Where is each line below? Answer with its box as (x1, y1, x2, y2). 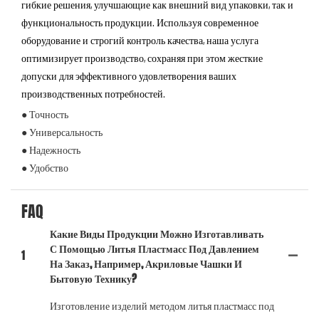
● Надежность (21, 144, 80, 156)
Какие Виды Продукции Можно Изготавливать (50, 226, 263, 241)
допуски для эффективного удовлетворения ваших (21, 69, 236, 82)
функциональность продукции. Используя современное (21, 16, 258, 28)
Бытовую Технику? (50, 271, 137, 286)
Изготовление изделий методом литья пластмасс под (50, 299, 274, 312)
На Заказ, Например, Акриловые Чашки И (50, 256, 242, 271)
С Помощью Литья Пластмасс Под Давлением (50, 241, 259, 256)
